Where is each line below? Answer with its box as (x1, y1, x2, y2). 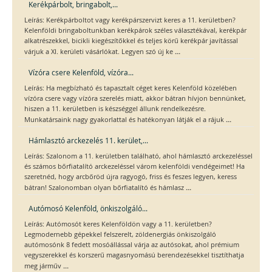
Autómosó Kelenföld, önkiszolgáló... (29, 203, 148, 214)
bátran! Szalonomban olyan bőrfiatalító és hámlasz (24, 183, 186, 192)
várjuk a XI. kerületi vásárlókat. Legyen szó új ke (24, 47, 175, 56)
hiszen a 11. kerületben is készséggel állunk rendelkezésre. (24, 104, 206, 114)
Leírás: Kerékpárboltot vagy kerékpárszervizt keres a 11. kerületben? (24, 16, 236, 25)
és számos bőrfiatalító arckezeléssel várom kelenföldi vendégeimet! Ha (24, 162, 245, 171)
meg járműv (24, 262, 63, 271)
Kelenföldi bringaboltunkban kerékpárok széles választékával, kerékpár (24, 26, 246, 35)
